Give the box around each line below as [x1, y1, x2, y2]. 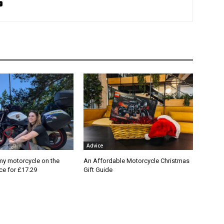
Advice [86, 142, 103, 149]
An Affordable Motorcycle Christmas [83, 157, 190, 165]
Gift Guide [83, 166, 113, 174]
